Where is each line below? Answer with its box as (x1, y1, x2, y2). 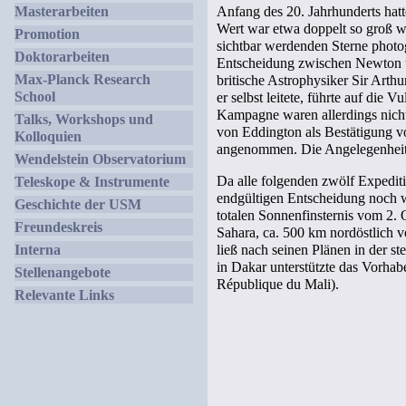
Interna (14, 242, 61, 257)
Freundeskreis (14, 219, 102, 235)
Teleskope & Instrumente (14, 174, 169, 189)
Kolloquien (14, 129, 82, 144)
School (14, 89, 55, 104)
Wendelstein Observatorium (14, 151, 186, 167)
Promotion (14, 26, 80, 42)
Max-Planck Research (14, 72, 150, 87)
